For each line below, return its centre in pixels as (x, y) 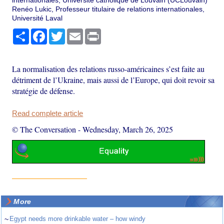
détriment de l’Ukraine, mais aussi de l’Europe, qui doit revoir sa (113, 79)
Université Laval (37, 18)
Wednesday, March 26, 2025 (128, 129)
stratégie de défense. (44, 90)
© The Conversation (44, 129)
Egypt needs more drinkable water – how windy (78, 219)
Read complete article (48, 113)
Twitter (76, 32)
